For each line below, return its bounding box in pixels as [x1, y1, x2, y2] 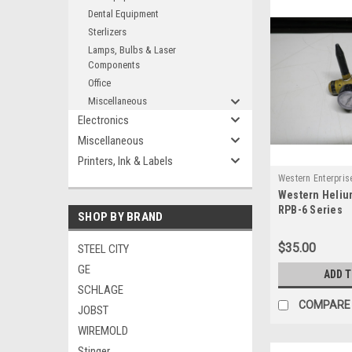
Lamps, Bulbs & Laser [88, 44, 176, 56]
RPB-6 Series [277, 203, 343, 217]
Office [88, 77, 111, 89]
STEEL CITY [78, 242, 129, 256]
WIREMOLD [78, 324, 128, 338]
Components [88, 59, 140, 71]
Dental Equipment [88, 8, 159, 20]
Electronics [78, 113, 129, 127]
